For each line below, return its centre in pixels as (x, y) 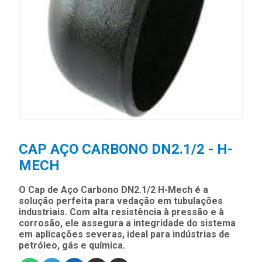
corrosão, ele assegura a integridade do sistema (127, 223)
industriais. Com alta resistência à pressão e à (121, 212)
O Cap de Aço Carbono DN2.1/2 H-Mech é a (113, 190)
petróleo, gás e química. (72, 246)
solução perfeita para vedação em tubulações (121, 201)
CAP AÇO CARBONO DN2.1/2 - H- (126, 149)
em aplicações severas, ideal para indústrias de (124, 235)
